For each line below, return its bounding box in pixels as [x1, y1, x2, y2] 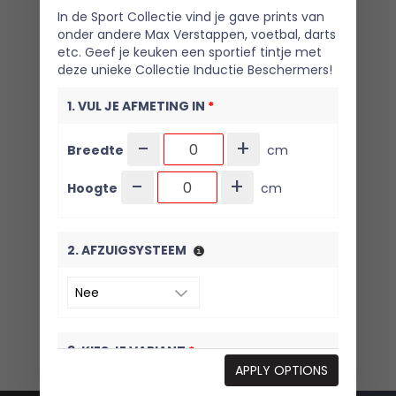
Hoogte [66, 179, 118, 197]
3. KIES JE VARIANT [66, 341, 188, 360]
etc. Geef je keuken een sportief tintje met [57, 43, 322, 62]
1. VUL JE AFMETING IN [66, 97, 208, 116]
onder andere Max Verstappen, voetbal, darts [57, 26, 336, 44]
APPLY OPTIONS [235, 361, 329, 379]
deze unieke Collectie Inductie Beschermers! [57, 61, 332, 80]
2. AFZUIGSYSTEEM [66, 241, 187, 260]
